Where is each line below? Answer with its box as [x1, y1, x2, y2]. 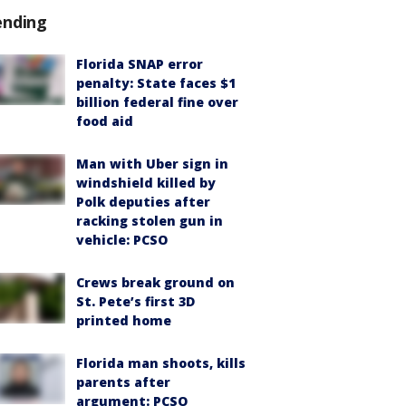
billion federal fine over [76, 92, 238, 111]
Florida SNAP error [76, 54, 203, 72]
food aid [76, 111, 133, 130]
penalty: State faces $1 [76, 73, 236, 92]
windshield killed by [76, 173, 216, 191]
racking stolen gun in [76, 211, 223, 229]
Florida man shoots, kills [76, 353, 246, 372]
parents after [76, 372, 170, 391]
